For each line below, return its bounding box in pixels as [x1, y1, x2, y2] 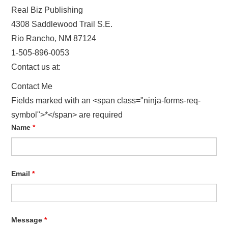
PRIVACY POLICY [21, 39, 68, 48]
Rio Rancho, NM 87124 [11, 34, 97, 43]
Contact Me [11, 82, 53, 91]
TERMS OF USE [21, 91, 64, 100]
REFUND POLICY [21, 65, 67, 74]
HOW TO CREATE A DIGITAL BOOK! [21, 13, 122, 22]
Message [11, 216, 45, 224]
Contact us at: [11, 63, 61, 71]
